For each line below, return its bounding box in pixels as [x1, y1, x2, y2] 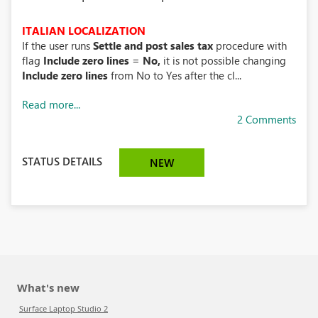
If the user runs [22, 38, 93, 53]
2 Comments [237, 112, 296, 126]
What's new [17, 280, 79, 295]
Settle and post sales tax [93, 38, 213, 53]
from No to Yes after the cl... [108, 68, 241, 82]
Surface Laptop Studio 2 [19, 303, 108, 314]
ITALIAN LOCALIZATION [22, 23, 146, 38]
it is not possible [163, 53, 240, 67]
